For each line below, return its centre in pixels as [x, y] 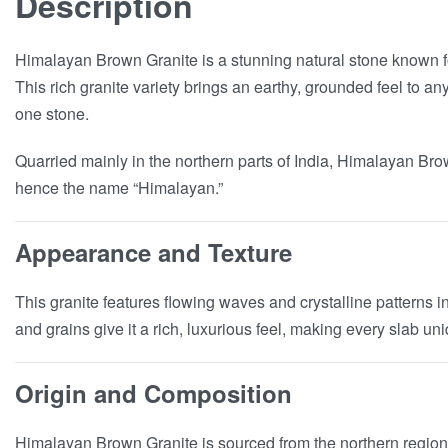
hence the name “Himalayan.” [119, 187]
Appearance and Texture [153, 252]
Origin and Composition [153, 393]
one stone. [52, 113]
